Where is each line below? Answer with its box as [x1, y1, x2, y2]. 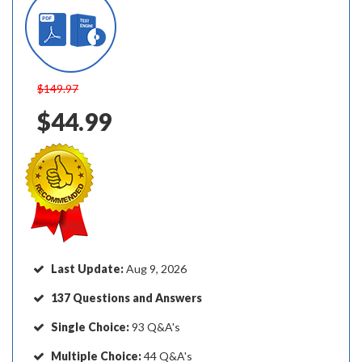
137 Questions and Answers [51, 291, 202, 305]
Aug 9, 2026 [126, 262, 187, 276]
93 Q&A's [129, 320, 180, 334]
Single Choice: [51, 320, 129, 334]
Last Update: [51, 262, 126, 276]
